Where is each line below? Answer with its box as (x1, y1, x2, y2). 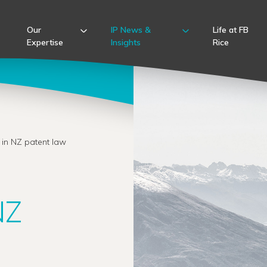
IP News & (110, 24, 151, 35)
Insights (110, 37, 141, 48)
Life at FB (213, 24, 249, 35)
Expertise (26, 37, 63, 48)
